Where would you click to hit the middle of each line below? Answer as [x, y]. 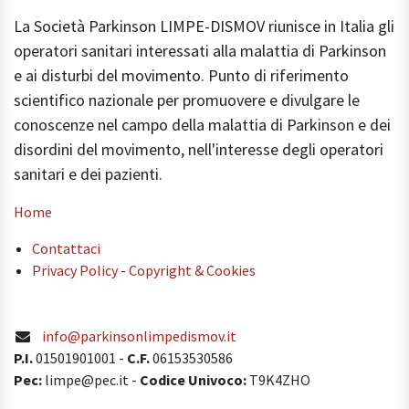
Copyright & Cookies [192, 270]
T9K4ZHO [278, 379]
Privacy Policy [75, 270]
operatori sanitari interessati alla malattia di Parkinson [200, 50]
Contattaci [66, 248]
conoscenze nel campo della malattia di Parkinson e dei [202, 124]
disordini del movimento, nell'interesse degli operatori [199, 149]
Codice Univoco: [193, 379]
